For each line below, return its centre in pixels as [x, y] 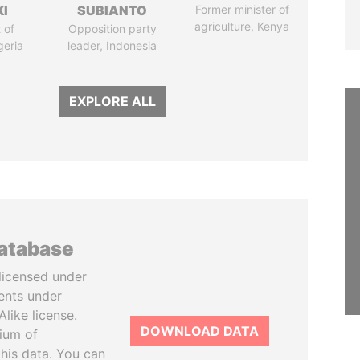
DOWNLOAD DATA [200, 331]
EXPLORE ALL [112, 101]
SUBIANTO [112, 10]
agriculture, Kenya [242, 26]
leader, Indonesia [112, 45]
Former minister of [242, 9]
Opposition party [112, 29]
